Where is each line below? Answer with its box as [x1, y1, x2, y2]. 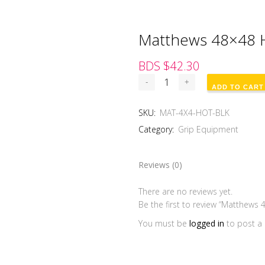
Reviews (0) [138, 159, 183, 170]
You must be [138, 218, 190, 229]
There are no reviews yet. [138, 186, 233, 197]
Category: [138, 124, 177, 135]
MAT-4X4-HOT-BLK [160, 107, 230, 118]
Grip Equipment [178, 124, 239, 135]
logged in [189, 218, 225, 229]
